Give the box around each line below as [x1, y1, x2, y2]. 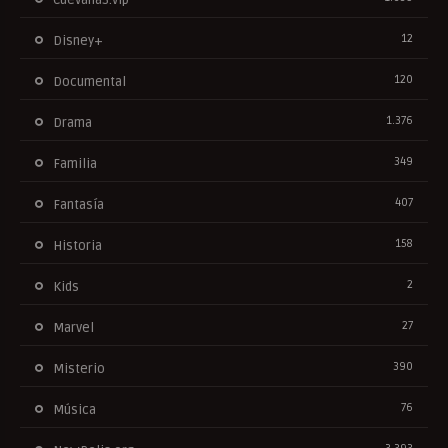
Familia [53, 155, 97, 172]
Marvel [53, 319, 94, 336]
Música [53, 401, 96, 418]
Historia [53, 237, 102, 254]
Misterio [53, 360, 105, 377]
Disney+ [53, 32, 103, 49]
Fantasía [53, 196, 104, 213]
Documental [53, 73, 126, 90]
